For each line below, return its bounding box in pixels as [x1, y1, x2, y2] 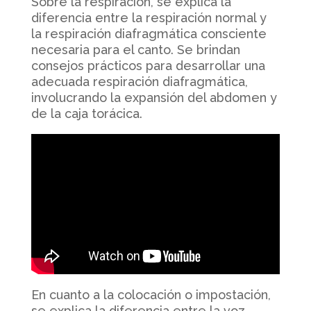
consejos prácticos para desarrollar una [31, 58, 265, 73]
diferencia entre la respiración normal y [31, 10, 267, 25]
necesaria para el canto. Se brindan [31, 42, 240, 57]
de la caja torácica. [31, 106, 142, 121]
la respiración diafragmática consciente [31, 26, 267, 41]
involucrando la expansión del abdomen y [31, 90, 277, 105]
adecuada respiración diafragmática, [31, 74, 248, 89]
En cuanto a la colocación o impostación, [31, 287, 271, 302]
